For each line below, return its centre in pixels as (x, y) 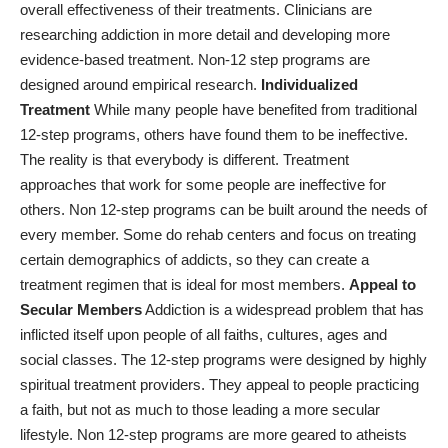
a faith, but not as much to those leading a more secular (200, 410)
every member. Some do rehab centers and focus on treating (218, 235)
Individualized (309, 85)
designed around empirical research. (140, 85)
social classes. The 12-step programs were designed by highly (223, 360)
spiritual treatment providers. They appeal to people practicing (219, 385)
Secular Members (81, 310)
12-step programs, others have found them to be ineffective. (214, 135)
